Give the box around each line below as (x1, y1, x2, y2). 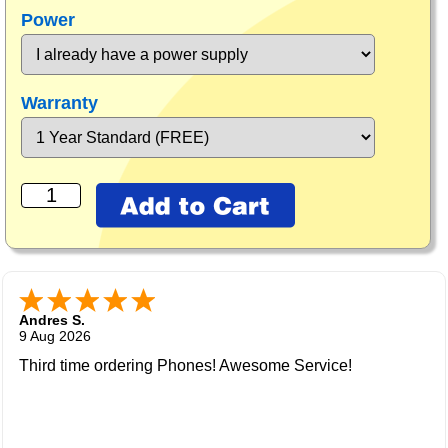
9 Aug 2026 (19, 328, 91, 345)
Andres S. (19, 312, 85, 329)
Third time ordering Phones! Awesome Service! (19, 357, 352, 375)
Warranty (21, 93, 103, 114)
